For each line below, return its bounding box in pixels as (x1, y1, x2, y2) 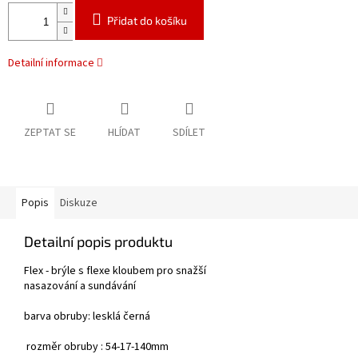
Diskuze (60, 195, 97, 212)
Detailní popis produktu (24, 233, 173, 251)
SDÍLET (173, 125, 205, 141)
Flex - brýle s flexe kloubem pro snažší (24, 263, 206, 280)
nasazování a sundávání (24, 278, 136, 295)
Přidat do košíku (107, 13, 187, 27)
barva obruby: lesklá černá (24, 308, 150, 325)
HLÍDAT (108, 125, 141, 141)
